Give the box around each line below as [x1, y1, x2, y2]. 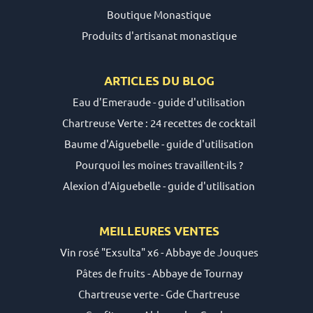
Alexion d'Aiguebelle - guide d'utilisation [63, 179, 256, 193]
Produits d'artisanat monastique [81, 29, 237, 43]
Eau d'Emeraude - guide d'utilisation [73, 95, 246, 109]
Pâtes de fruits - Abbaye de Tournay [75, 266, 242, 280]
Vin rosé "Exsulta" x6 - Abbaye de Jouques [59, 245, 259, 259]
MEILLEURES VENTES [99, 224, 219, 239]
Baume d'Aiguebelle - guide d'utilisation [64, 137, 254, 151]
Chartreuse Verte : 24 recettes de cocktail [62, 116, 256, 130]
